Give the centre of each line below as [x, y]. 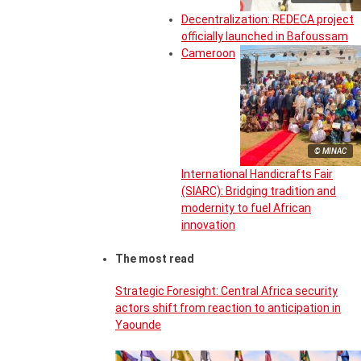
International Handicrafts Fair [257, 174]
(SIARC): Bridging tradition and [259, 191]
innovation [208, 225]
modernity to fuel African [246, 208]
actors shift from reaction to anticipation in [228, 307]
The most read [155, 259]
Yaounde [138, 324]
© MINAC [330, 151]
